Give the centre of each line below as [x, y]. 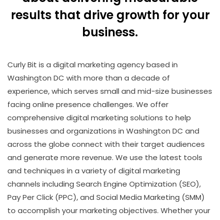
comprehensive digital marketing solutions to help [99, 118]
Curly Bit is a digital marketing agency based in [93, 65]
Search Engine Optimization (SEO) [138, 184]
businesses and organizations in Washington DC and [103, 131]
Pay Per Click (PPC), [43, 197]
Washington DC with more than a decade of [89, 78]
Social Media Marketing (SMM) [151, 197]
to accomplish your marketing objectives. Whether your [109, 211]
